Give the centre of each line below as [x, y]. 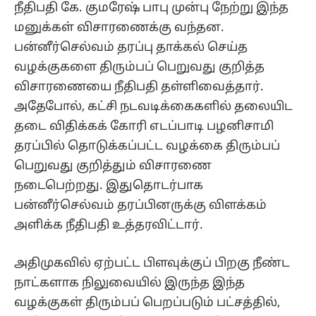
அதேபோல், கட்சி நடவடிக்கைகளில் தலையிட [153, 107]
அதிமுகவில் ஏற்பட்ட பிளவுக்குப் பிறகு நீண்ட [152, 263]
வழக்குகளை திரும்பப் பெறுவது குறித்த [139, 67]
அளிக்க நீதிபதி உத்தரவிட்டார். [109, 225]
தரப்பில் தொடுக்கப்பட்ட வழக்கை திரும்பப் [147, 146]
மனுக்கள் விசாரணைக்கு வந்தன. [119, 28]
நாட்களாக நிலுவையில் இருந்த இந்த [129, 283]
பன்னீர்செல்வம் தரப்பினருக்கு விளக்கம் [140, 205]
